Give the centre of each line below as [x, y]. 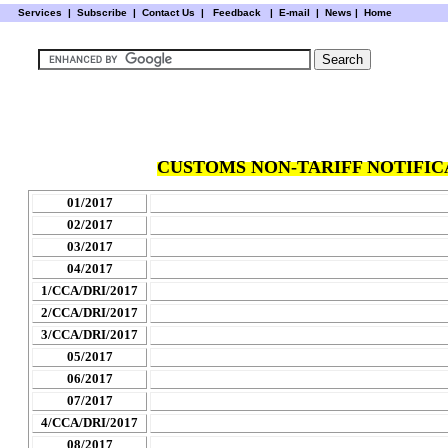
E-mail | [297, 12]
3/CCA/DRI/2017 [89, 335]
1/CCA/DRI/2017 [89, 291]
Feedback [236, 12]
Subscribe [101, 12]
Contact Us [169, 12]
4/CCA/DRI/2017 [89, 423]
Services [39, 12]
